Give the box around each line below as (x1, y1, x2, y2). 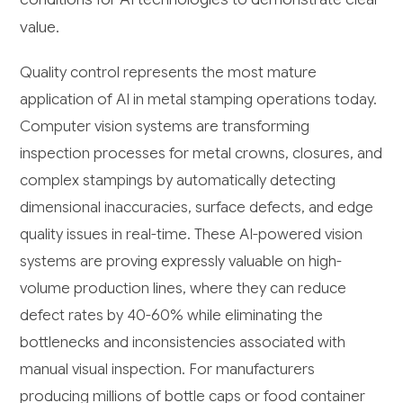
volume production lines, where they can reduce (20, 278, 347, 298)
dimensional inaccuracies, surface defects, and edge (20, 197, 374, 217)
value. (20, 16, 60, 37)
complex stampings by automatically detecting (20, 170, 336, 190)
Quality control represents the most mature (20, 62, 318, 82)
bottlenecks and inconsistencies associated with (20, 332, 346, 352)
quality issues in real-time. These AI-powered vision (20, 224, 363, 244)
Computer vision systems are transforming (20, 116, 310, 136)
